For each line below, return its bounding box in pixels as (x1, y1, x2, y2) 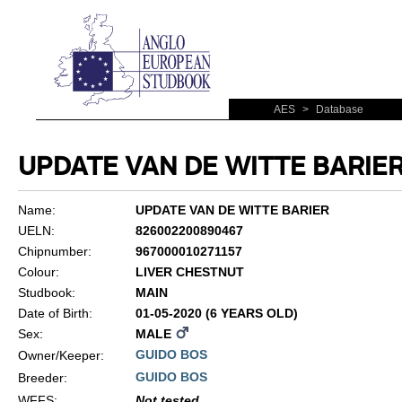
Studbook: (17, 285, 75, 300)
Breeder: (17, 371, 67, 385)
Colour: (17, 265, 59, 279)
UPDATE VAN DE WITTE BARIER (135, 203, 329, 217)
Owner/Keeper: (17, 348, 104, 363)
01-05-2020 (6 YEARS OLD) (135, 306, 298, 320)
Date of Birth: (17, 306, 92, 320)
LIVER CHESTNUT (135, 265, 244, 279)
